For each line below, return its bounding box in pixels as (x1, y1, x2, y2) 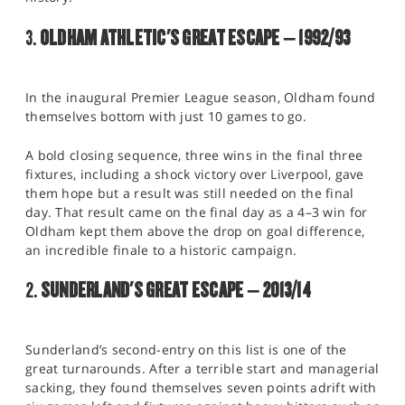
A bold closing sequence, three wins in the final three (25, 146, 363, 164)
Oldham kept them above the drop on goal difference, (25, 221, 365, 240)
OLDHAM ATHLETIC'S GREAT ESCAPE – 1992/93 (39, 24, 351, 50)
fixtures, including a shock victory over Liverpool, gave (25, 165, 364, 183)
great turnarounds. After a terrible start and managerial (25, 360, 380, 378)
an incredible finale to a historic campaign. (25, 240, 297, 259)
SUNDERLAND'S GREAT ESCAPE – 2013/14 (40, 278, 311, 303)
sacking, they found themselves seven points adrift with (25, 379, 377, 397)
